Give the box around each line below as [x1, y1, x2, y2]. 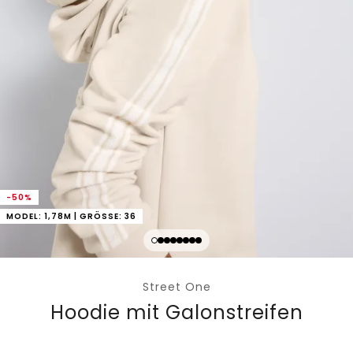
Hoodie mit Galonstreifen [50, 299, 303, 325]
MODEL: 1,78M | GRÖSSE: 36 [6, 210, 130, 222]
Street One [142, 278, 211, 295]
